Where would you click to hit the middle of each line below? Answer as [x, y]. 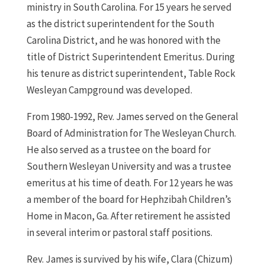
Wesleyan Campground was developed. [109, 90]
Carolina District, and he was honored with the [123, 41]
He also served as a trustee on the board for [118, 150]
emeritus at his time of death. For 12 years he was [130, 183]
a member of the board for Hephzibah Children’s [129, 200]
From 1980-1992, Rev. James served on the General [132, 117]
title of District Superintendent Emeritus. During [130, 57]
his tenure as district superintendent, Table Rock [131, 74]
